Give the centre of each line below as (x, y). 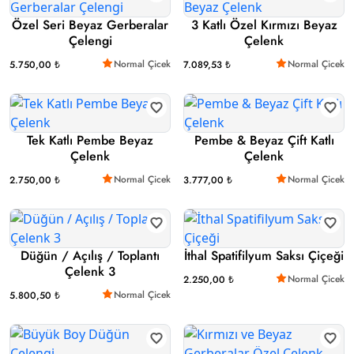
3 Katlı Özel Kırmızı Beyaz (264, 25)
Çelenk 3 (90, 272)
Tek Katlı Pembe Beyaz (90, 141)
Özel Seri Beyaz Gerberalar (90, 25)
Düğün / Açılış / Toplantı (90, 256)
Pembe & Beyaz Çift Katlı (264, 141)
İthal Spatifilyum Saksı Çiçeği (264, 256)
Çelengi (90, 41)
